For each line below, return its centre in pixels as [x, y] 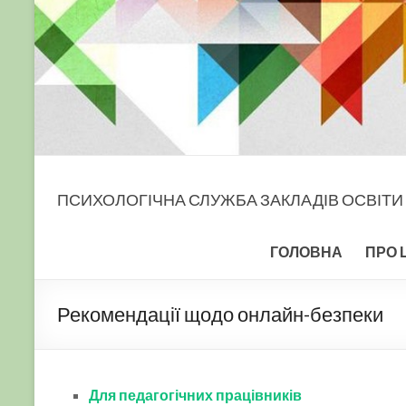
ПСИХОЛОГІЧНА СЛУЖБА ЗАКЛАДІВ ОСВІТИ [230, 199]
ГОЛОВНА [306, 251]
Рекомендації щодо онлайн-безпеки [220, 314]
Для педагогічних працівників [195, 394]
